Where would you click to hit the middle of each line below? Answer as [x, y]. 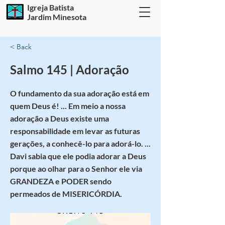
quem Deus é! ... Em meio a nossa [68, 106]
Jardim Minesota [57, 17]
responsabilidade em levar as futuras [75, 131]
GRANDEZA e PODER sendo [61, 181]
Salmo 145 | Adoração [70, 70]
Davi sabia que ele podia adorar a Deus [78, 156]
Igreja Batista [50, 7]
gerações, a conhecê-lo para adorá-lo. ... [80, 143]
